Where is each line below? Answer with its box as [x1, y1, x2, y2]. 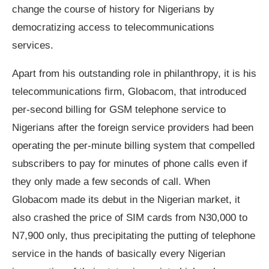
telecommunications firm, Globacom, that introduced [12, 86, 246, 98]
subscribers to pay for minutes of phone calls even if [12, 158, 247, 170]
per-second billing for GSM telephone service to [12, 104, 226, 116]
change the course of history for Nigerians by [12, 4, 214, 16]
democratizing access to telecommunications [12, 22, 214, 34]
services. [12, 40, 53, 52]
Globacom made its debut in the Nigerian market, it [12, 194, 240, 206]
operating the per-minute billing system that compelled [12, 140, 255, 152]
